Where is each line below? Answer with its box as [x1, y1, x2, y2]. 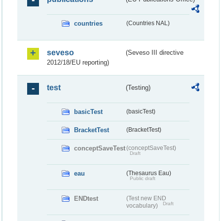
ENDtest [74, 194, 98, 202]
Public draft [129, 176, 155, 182]
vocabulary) [126, 202, 159, 209]
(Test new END [126, 195, 166, 201]
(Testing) [126, 84, 151, 92]
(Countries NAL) [126, 20, 170, 27]
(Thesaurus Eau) [126, 170, 171, 177]
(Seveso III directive [126, 49, 184, 57]
